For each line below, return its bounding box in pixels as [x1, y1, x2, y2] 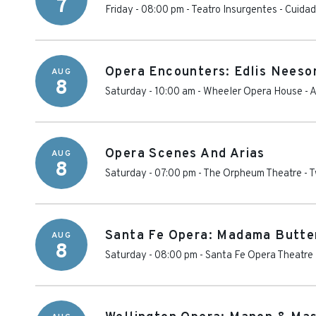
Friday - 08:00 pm [105, 4, 184, 17]
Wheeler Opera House [203, 85, 303, 99]
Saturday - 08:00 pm [105, 249, 197, 262]
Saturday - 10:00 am [105, 85, 195, 99]
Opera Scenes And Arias [105, 146, 265, 162]
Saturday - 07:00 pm [105, 167, 196, 181]
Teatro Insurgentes [191, 4, 277, 17]
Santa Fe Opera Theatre [205, 249, 313, 262]
